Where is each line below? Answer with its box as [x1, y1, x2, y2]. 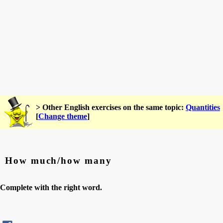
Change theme [38, 112, 87, 120]
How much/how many [5, 155, 112, 166]
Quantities [186, 103, 220, 111]
